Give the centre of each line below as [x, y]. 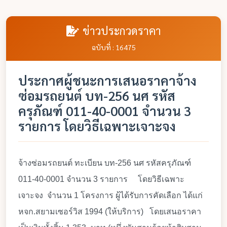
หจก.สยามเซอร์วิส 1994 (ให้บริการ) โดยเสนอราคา [110, 212]
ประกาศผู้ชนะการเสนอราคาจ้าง [107, 80]
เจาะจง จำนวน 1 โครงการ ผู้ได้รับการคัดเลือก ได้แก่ [110, 195]
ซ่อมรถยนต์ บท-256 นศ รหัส [97, 96]
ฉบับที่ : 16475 [113, 47]
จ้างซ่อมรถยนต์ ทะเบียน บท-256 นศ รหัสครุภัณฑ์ [105, 163]
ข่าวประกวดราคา [122, 30]
